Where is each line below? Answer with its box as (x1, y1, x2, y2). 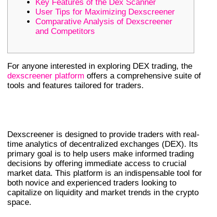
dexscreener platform (7, 71, 84, 80)
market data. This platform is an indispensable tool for (7, 168, 202, 178)
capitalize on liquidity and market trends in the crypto (7, 187, 199, 197)
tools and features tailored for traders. (7, 80, 144, 90)
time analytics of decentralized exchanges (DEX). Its (7, 139, 198, 149)
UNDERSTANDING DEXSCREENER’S (7, 97, 198, 114)
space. (7, 197, 31, 207)
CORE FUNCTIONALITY (7, 109, 129, 126)
